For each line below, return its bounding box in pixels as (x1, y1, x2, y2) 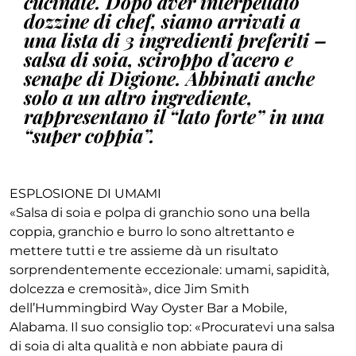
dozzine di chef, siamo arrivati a (24, 7, 301, 33)
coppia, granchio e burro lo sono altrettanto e (10, 223, 295, 239)
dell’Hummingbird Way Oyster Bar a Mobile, (10, 300, 287, 315)
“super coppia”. (24, 122, 156, 148)
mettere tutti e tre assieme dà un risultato (10, 242, 278, 258)
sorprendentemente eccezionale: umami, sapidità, (10, 261, 329, 277)
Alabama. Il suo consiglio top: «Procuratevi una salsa (10, 319, 335, 335)
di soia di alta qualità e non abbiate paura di (10, 338, 283, 354)
